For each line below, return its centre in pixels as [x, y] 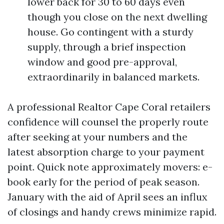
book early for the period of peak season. [103, 182]
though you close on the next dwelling [117, 17]
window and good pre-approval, [102, 62]
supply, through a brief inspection [107, 47]
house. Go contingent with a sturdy [110, 32]
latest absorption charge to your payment [106, 152]
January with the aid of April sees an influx [107, 197]
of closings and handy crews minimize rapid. [112, 212]
